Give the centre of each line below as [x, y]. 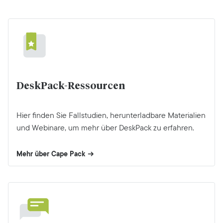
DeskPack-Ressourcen [71, 86]
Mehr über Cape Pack [51, 154]
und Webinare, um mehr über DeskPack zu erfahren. [105, 127]
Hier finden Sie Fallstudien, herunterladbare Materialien [111, 115]
